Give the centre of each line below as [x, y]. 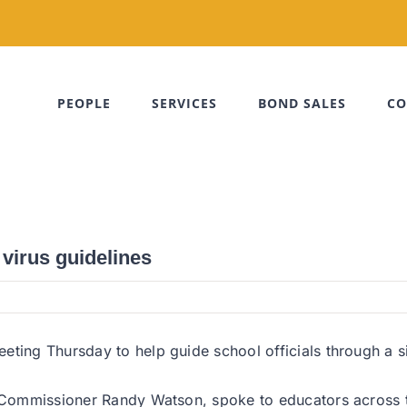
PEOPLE [84, 103]
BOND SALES [302, 103]
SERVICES [184, 103]
